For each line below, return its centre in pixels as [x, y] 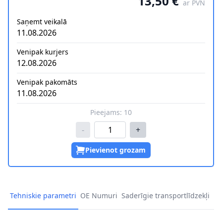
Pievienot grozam [115, 150]
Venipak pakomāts [47, 82]
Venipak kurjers [43, 52]
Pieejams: [107, 112]
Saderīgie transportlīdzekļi [166, 196]
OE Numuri [99, 196]
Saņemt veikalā [42, 22]
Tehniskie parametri [43, 196]
